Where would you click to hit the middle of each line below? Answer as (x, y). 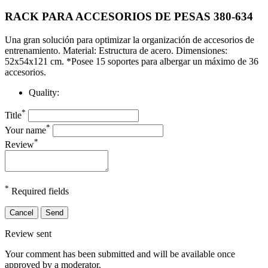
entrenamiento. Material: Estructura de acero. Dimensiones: (116, 50)
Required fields (39, 191)
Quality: (44, 92)
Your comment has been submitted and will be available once (120, 254)
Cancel (22, 213)
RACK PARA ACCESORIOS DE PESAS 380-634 (129, 17)
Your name (25, 130)
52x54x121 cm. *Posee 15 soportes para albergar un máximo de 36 (132, 61)
